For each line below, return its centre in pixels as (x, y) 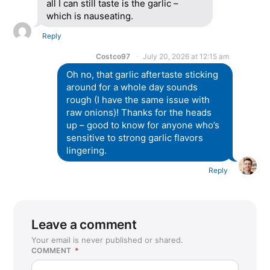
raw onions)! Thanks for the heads (139, 113)
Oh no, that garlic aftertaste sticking (142, 75)
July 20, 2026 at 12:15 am (186, 57)
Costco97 (113, 57)
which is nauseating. (90, 16)
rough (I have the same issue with (138, 100)
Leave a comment (84, 225)
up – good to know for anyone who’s (143, 125)
